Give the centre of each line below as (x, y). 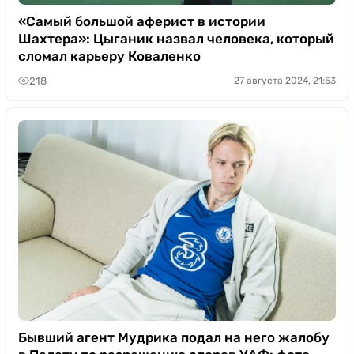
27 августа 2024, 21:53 (285, 81)
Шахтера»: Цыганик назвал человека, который (176, 39)
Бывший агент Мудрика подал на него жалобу (174, 337)
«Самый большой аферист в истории (142, 21)
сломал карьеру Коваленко (109, 56)
